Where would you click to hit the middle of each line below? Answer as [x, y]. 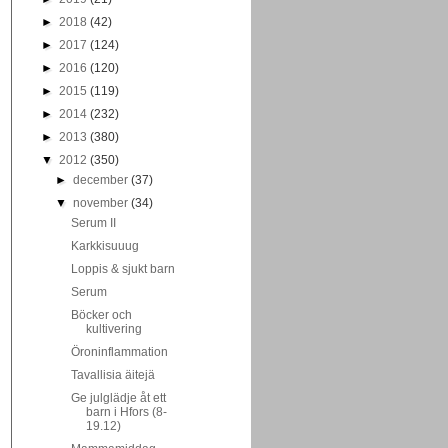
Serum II [93, 223]
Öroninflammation [119, 352]
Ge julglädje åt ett [118, 398]
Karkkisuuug [104, 246]
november [102, 203]
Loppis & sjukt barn [122, 269]
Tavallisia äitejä [112, 375]
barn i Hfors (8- [126, 412]
